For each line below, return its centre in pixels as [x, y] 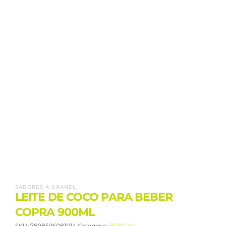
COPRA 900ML [55, 212]
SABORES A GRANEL [46, 187]
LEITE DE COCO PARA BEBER [94, 197]
